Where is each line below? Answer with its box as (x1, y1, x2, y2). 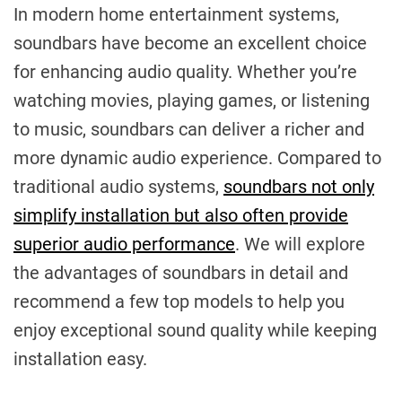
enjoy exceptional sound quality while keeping (13, 319, 377, 341)
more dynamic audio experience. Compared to (13, 146, 381, 169)
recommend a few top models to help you (13, 290, 345, 312)
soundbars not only (223, 175, 374, 197)
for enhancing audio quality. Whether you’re (13, 60, 357, 83)
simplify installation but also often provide (13, 204, 348, 226)
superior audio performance (13, 232, 235, 255)
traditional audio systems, (13, 175, 223, 197)
